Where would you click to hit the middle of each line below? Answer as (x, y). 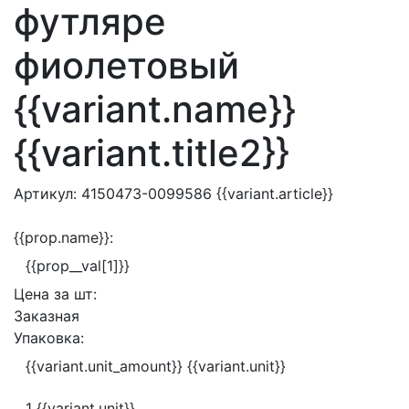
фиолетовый (126, 65)
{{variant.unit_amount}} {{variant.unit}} (156, 366)
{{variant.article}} (273, 194)
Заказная (47, 316)
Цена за (44, 294)
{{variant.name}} (155, 109)
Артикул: (47, 194)
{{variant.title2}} (152, 153)
